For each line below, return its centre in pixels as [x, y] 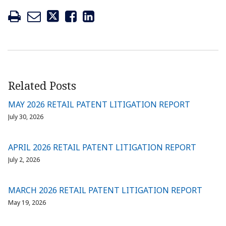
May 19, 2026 [27, 203]
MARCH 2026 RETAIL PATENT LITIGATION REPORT [105, 190]
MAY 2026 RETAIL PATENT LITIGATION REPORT [99, 105]
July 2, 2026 [24, 160]
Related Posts [42, 86]
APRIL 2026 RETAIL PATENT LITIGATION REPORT [102, 148]
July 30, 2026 [26, 117]
